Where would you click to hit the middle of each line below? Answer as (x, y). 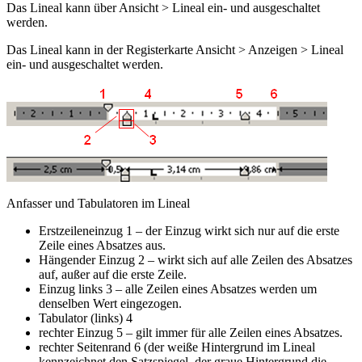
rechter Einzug (78, 333)
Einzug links (72, 289)
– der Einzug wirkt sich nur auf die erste (236, 231)
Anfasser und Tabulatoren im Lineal (98, 204)
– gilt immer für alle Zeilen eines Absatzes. (233, 333)
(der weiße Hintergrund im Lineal (228, 347)
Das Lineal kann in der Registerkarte (101, 50)
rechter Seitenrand (86, 347)
